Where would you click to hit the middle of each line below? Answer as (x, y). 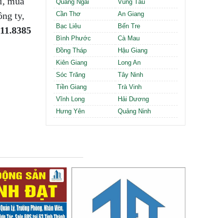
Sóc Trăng (70, 74)
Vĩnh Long (70, 99)
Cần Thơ (68, 14)
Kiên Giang (71, 62)
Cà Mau (129, 38)
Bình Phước (73, 38)
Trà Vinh (130, 87)
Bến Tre (129, 26)
